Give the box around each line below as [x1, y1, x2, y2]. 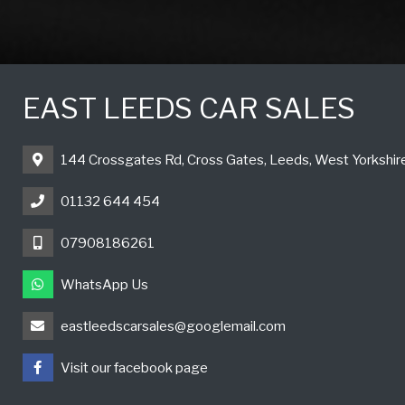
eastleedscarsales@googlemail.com [60, 317, 286, 334]
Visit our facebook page [60, 359, 208, 376]
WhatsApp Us [60, 276, 148, 293]
